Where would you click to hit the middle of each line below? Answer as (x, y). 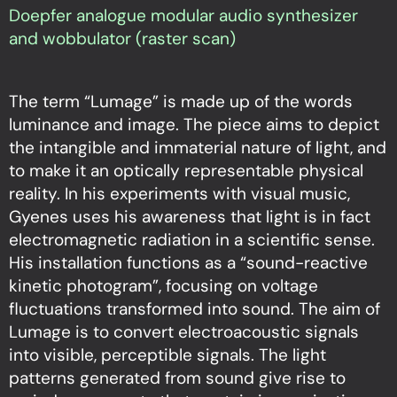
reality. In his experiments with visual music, (179, 193)
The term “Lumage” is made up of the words (181, 101)
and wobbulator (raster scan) (122, 38)
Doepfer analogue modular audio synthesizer (183, 15)
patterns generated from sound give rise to (177, 378)
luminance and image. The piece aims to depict (194, 124)
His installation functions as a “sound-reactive (188, 262)
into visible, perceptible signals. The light (167, 354)
